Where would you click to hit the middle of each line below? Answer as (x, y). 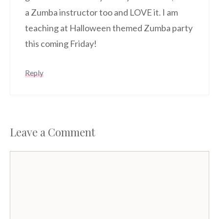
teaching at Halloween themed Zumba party (109, 28)
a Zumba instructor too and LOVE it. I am (101, 12)
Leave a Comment (53, 132)
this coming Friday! (61, 43)
